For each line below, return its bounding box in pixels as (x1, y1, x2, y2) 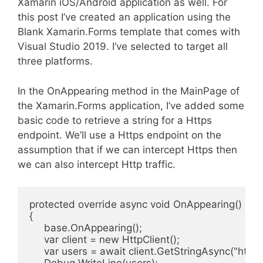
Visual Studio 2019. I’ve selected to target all (18, 41, 228, 52)
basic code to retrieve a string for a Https (18, 114, 212, 126)
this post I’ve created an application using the (18, 11, 231, 23)
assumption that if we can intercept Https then (18, 143, 237, 156)
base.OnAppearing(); (29, 222, 142, 234)
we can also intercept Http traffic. (18, 158, 176, 170)
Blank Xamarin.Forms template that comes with (18, 26, 240, 38)
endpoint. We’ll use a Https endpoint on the (18, 129, 221, 141)
